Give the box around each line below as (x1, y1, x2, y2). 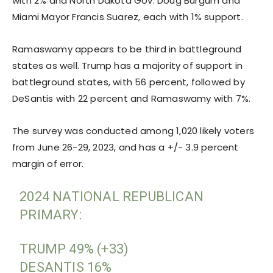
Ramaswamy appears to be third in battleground (12, 42, 242, 55)
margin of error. (12, 157, 84, 170)
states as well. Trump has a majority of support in (12, 58, 243, 72)
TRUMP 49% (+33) (19, 241, 129, 257)
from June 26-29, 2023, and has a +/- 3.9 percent (12, 140, 239, 154)
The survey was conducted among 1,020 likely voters (12, 124, 255, 137)
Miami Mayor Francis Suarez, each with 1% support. (12, 10, 243, 23)
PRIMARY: (19, 207, 82, 222)
